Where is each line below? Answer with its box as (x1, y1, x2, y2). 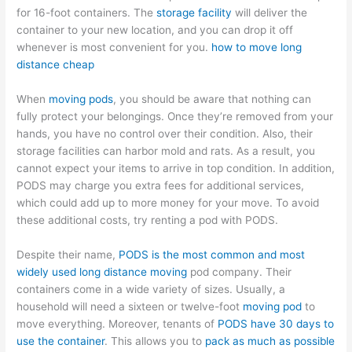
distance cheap (16, 58, 95, 71)
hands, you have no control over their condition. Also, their (16, 127, 313, 141)
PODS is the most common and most (119, 248, 306, 262)
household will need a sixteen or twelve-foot (16, 300, 244, 313)
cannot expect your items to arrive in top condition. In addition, (16, 162, 335, 175)
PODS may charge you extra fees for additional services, (16, 179, 305, 192)
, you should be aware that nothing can (113, 93, 312, 106)
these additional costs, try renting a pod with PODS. (16, 214, 279, 227)
